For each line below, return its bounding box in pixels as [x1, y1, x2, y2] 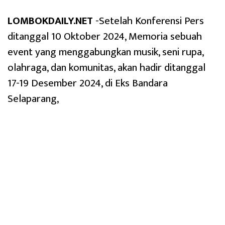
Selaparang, [8, 89, 59, 107]
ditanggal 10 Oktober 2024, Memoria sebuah [8, 27, 202, 45]
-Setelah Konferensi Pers [93, 12, 204, 30]
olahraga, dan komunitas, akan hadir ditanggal [8, 58, 205, 76]
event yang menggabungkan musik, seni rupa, [8, 43, 203, 61]
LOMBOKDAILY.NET [8, 12, 93, 30]
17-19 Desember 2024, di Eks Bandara [8, 74, 168, 92]
